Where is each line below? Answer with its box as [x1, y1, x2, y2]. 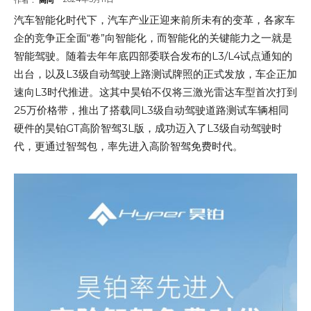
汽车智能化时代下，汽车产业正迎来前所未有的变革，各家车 [14, 13, 295, 27]
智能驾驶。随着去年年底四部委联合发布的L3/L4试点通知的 [14, 49, 292, 63]
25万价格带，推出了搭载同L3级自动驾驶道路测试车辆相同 [14, 103, 289, 117]
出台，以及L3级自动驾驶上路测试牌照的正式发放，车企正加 [14, 67, 297, 81]
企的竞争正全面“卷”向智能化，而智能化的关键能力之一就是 [14, 31, 292, 45]
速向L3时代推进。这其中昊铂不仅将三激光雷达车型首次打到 [14, 85, 297, 99]
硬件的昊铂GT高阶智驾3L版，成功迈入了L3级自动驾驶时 [14, 121, 282, 135]
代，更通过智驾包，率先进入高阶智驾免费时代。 [14, 140, 243, 153]
